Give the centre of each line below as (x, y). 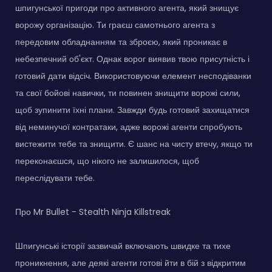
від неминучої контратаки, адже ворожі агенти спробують (129, 127)
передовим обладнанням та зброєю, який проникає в (121, 42)
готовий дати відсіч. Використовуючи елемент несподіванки (133, 76)
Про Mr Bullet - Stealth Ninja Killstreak (93, 212)
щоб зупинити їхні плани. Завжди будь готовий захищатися (132, 110)
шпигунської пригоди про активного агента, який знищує (127, 8)
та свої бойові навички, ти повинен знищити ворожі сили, (128, 93)
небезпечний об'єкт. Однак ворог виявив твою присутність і (132, 59)
